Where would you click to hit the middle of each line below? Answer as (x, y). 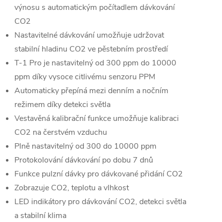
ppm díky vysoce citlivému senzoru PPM (85, 77)
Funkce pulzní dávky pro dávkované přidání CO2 (99, 174)
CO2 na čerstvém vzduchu (61, 132)
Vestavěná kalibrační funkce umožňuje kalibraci (97, 118)
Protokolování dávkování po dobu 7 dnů (84, 160)
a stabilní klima (40, 216)
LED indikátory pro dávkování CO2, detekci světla (100, 202)
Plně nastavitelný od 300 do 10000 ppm (85, 146)
